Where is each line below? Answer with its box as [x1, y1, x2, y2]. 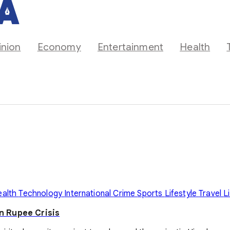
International [64, 188, 113, 199]
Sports [137, 188, 165, 199]
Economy [37, 41, 81, 53]
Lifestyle [164, 188, 199, 199]
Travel [199, 188, 224, 199]
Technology [18, 188, 65, 199]
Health [180, 41, 210, 53]
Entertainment [97, 41, 164, 53]
